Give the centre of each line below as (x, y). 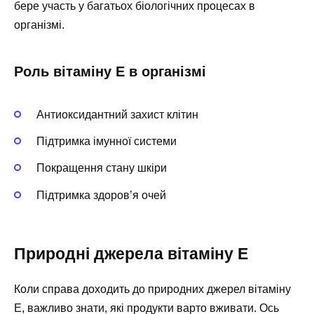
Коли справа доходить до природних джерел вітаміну (152, 289)
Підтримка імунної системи (107, 142)
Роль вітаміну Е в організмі (110, 71)
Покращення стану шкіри (102, 168)
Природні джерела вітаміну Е (131, 253)
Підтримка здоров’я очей (101, 195)
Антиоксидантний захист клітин (117, 114)
